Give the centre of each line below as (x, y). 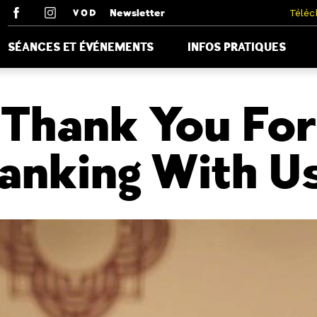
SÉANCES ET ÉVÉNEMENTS (81, 47)
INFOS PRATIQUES (237, 47)
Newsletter (137, 13)
